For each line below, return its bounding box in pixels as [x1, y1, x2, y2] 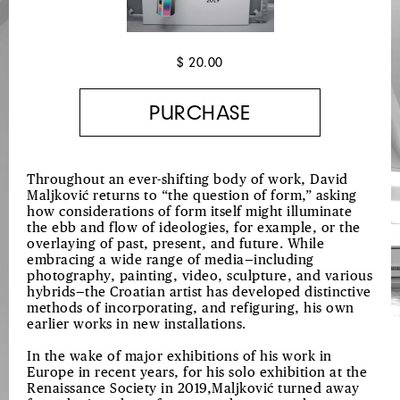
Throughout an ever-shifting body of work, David [27, 173, 348, 187]
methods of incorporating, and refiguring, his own [27, 302, 354, 315]
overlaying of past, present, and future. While [27, 237, 324, 251]
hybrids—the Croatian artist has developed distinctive [27, 286, 371, 299]
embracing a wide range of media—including [27, 254, 314, 267]
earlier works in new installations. [27, 318, 246, 331]
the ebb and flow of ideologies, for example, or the [27, 221, 361, 235]
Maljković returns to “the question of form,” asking [27, 189, 357, 203]
